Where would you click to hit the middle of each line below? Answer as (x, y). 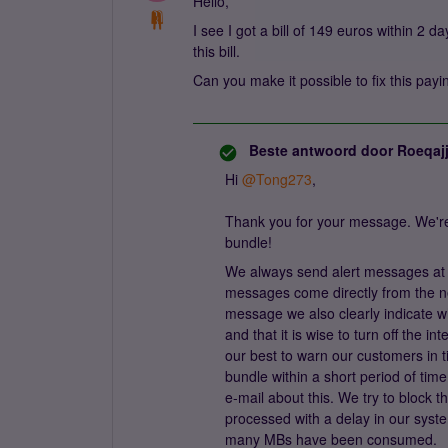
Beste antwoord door (321, 150)
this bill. (218, 51)
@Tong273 (277, 179)
